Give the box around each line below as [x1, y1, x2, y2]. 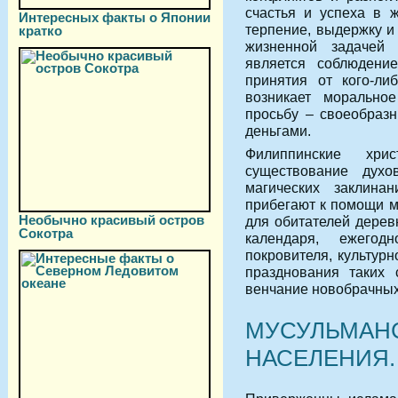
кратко [19, 23, 62, 37]
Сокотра [19, 226, 73, 240]
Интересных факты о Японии [19, 10, 211, 25]
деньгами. [245, 122, 311, 139]
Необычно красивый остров [19, 212, 204, 227]
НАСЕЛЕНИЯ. [245, 344, 395, 371]
